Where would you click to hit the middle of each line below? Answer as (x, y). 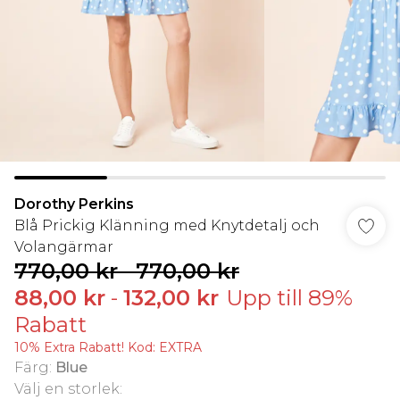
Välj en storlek (67, 389)
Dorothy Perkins (74, 204)
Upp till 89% (289, 298)
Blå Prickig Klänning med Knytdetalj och (167, 225)
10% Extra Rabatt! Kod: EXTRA (108, 347)
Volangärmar (64, 247)
